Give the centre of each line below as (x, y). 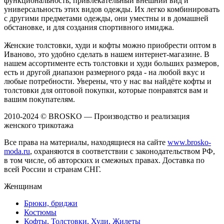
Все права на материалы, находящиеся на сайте (86, 142)
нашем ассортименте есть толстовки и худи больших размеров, (111, 63)
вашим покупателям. (39, 99)
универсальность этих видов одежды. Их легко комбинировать (112, 9)
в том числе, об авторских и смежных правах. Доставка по (104, 160)
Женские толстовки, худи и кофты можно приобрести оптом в (110, 45)
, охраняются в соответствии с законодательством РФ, (122, 151)
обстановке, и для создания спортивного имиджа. (89, 27)
